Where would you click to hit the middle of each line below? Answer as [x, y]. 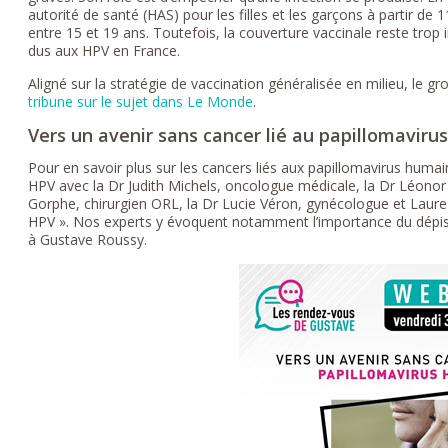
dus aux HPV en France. [104, 50]
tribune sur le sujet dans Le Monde [141, 101]
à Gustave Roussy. [88, 239]
